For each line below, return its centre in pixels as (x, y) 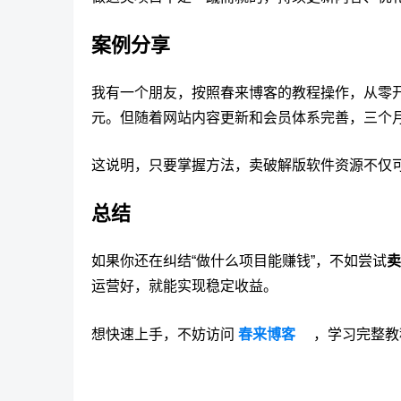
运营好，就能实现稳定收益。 (184, 286)
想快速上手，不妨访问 (165, 335)
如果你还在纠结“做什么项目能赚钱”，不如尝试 (239, 261)
